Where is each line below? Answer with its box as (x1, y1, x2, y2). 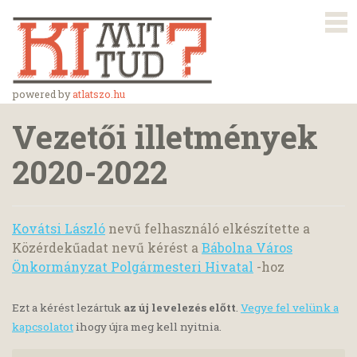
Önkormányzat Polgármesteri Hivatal (12, 258, 253, 275)
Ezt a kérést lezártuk (12, 300, 124, 316)
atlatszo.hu (73, 88, 125, 100)
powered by (13, 88, 73, 100)
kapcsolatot (12, 320, 73, 335)
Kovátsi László (12, 220, 105, 237)
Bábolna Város (202, 239, 292, 256)
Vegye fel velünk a (241, 300, 339, 316)
